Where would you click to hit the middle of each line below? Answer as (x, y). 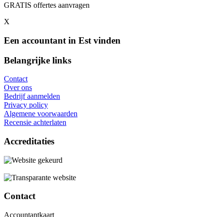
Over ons (18, 88)
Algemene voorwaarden (41, 114)
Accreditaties (29, 141)
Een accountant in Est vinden (62, 40)
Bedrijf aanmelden (32, 96)
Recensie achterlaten (35, 123)
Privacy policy (26, 105)
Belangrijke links (38, 60)
